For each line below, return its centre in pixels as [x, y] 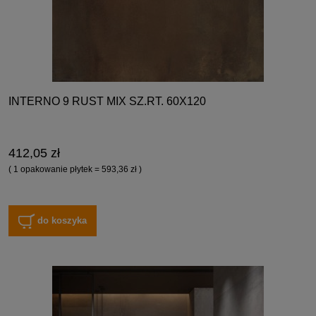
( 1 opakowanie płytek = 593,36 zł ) [75, 170]
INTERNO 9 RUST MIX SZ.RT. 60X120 [107, 102]
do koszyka [62, 220]
